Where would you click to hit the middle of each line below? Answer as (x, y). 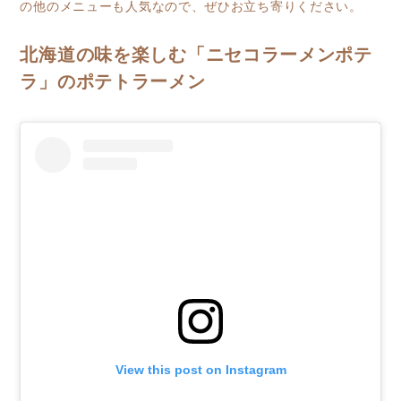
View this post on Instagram (200, 369)
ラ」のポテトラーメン (113, 84)
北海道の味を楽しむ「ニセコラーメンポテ (196, 57)
